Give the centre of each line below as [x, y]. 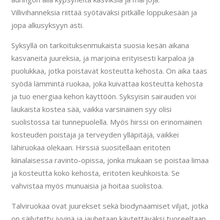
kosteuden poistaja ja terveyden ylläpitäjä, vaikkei [95, 135]
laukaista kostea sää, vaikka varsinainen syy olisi [91, 109]
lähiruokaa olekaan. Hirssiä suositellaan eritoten [91, 148]
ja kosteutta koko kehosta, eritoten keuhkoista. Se [95, 173]
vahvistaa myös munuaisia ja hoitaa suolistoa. [87, 186]
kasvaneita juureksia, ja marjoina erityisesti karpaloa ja [102, 58]
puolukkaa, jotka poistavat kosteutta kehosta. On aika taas [109, 71]
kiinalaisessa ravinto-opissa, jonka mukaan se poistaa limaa [110, 160]
